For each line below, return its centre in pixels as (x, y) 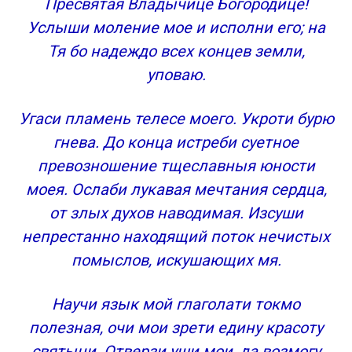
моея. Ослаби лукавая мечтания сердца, (176, 189)
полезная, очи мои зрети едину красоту (176, 328)
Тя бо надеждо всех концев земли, (176, 51)
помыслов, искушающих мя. (176, 260)
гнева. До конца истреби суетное (176, 142)
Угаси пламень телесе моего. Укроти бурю (176, 119)
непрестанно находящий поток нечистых (176, 236)
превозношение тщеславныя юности (176, 166)
